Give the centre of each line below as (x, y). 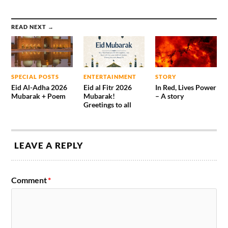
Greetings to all (107, 104)
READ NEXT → (33, 27)
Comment (29, 180)
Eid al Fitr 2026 (107, 87)
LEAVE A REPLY (49, 145)
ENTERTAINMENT (110, 76)
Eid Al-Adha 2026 (39, 87)
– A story (169, 96)
